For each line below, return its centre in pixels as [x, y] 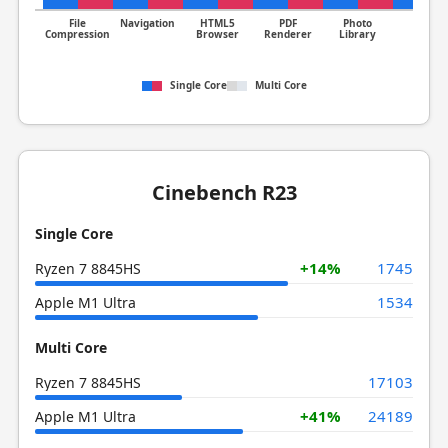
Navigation [148, 23]
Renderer [287, 34]
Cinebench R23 [224, 192]
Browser [218, 34]
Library [358, 34]
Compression [78, 34]
